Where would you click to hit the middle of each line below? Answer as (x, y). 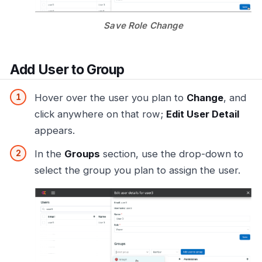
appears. (55, 131)
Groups (82, 154)
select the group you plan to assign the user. (137, 170)
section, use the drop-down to (172, 154)
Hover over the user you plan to (111, 98)
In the (49, 154)
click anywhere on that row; (100, 114)
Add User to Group (68, 69)
